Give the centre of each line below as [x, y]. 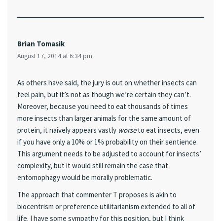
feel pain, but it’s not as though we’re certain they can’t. [104, 94]
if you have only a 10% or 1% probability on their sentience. [108, 142]
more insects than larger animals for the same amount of [104, 118]
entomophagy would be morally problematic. [85, 177]
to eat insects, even [168, 130]
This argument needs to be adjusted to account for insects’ [109, 154]
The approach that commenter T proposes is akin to [97, 195]
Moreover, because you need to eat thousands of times [103, 106]
